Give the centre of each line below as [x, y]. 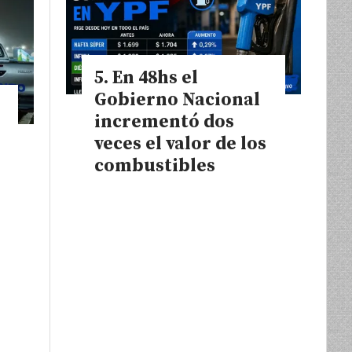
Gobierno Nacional [177, 100]
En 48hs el [155, 78]
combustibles [155, 166]
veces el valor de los [180, 144]
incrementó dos [164, 122]
